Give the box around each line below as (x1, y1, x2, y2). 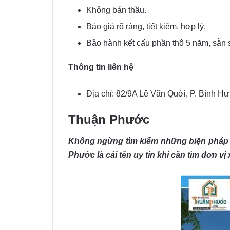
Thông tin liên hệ (68, 62, 133, 71)
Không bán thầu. (86, 5, 146, 14)
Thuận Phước (68, 112, 149, 126)
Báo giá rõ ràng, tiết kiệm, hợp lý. (86, 22, 206, 31)
